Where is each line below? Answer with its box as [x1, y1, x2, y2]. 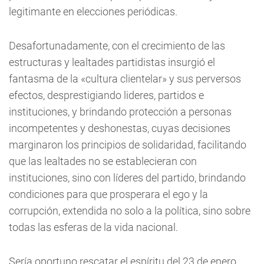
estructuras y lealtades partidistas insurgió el [9, 56, 215, 68]
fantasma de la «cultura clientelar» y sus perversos [9, 72, 241, 85]
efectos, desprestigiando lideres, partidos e [9, 89, 204, 101]
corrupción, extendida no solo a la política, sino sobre [9, 204, 250, 217]
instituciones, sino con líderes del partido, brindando [9, 171, 246, 184]
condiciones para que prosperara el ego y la [9, 188, 208, 200]
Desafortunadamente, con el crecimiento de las [9, 39, 225, 52]
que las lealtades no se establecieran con [9, 155, 197, 167]
